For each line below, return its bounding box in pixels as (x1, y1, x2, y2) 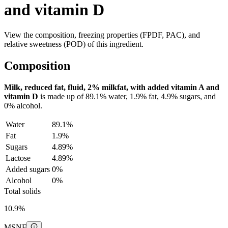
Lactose (6, 153, 31, 162)
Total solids (4, 186, 41, 195)
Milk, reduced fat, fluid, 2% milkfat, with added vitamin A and (4, 82, 219, 92)
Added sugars (6, 164, 50, 174)
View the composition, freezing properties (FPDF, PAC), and (4, 30, 200, 39)
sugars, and (178, 92, 216, 101)
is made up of (38, 92, 85, 101)
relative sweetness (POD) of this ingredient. (4, 39, 144, 48)
